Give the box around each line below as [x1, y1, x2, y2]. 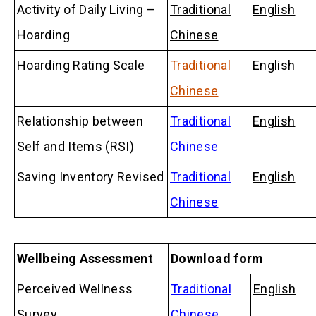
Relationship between [17, 113, 144, 128]
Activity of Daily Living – [17, 1, 156, 17]
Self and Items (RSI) [17, 138, 135, 154]
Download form [171, 250, 264, 266]
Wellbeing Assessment [17, 250, 154, 266]
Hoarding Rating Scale [17, 57, 145, 73]
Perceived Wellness [17, 281, 133, 296]
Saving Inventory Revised [17, 169, 164, 184]
